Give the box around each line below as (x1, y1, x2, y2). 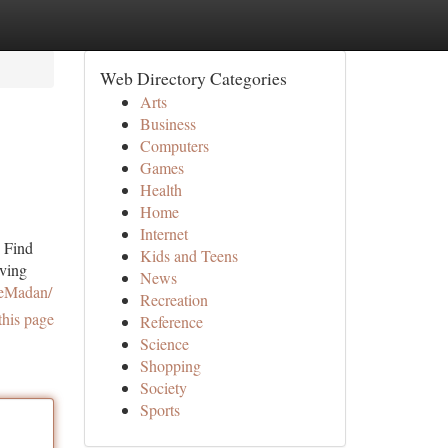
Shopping (139, 355, 201, 376)
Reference (139, 311, 203, 332)
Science (139, 333, 189, 354)
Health (139, 179, 182, 200)
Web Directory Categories (99, 66, 287, 90)
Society (139, 377, 187, 398)
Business (139, 113, 196, 134)
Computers (139, 135, 209, 156)
